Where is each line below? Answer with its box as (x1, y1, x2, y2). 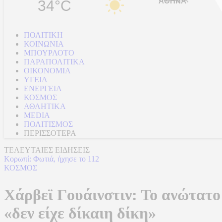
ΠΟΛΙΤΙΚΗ (24, 31, 63, 39)
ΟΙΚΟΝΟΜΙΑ (24, 66, 71, 75)
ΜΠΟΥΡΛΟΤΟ (24, 49, 74, 57)
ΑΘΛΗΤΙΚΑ (24, 102, 66, 111)
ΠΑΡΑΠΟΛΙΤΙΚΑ (24, 57, 85, 66)
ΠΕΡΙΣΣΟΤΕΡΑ (24, 129, 76, 137)
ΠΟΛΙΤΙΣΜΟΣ (24, 120, 73, 128)
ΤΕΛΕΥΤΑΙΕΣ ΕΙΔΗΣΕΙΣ (4, 146, 90, 154)
